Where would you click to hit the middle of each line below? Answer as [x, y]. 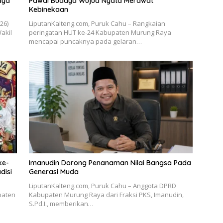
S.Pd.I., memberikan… [61, 203]
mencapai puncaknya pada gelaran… [85, 42]
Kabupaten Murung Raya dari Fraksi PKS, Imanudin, [106, 194]
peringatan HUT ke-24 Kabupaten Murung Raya [100, 33]
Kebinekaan [48, 10]
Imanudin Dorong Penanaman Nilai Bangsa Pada [110, 163]
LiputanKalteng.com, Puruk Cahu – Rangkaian [97, 24]
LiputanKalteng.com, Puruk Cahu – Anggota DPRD [102, 185]
